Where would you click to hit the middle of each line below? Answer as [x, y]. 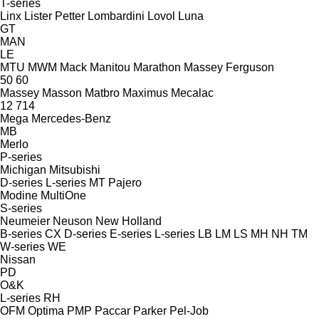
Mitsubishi [75, 169]
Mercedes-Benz [71, 118]
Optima [46, 310]
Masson [62, 93]
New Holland [129, 221]
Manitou [110, 67]
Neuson [73, 221]
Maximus [145, 93]
